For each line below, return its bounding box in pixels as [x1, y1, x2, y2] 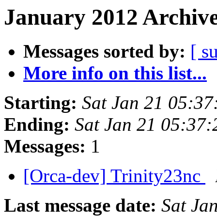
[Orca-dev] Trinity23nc [23, 165, 205, 186]
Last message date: [4, 195, 156, 216]
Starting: [4, 92, 77, 113]
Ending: [4, 114, 70, 135]
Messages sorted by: [23, 41, 186, 62]
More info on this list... [23, 62, 207, 84]
